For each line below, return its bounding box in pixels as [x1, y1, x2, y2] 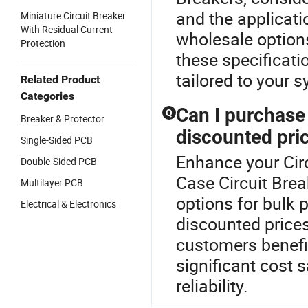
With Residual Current [21, 23, 113, 36]
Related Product [21, 73, 100, 86]
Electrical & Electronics [21, 197, 116, 210]
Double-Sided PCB [21, 155, 97, 168]
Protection [21, 36, 65, 49]
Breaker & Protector [21, 112, 104, 125]
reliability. [176, 274, 248, 297]
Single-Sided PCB [21, 133, 93, 146]
